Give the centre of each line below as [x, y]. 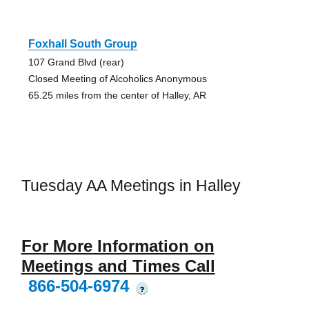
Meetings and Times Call [118, 266]
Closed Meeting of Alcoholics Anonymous [117, 79]
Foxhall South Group [82, 44]
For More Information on [118, 246]
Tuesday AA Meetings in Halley [131, 186]
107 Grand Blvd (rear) [76, 62]
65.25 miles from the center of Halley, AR [117, 96]
